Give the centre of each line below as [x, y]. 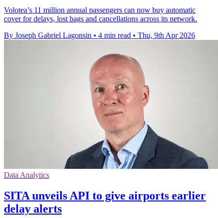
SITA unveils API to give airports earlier [105, 195]
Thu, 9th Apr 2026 [166, 35]
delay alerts [33, 209]
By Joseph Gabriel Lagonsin [48, 35]
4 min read [115, 35]
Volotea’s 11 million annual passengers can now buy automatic [100, 10]
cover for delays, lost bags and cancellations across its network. [100, 18]
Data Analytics [27, 175]
